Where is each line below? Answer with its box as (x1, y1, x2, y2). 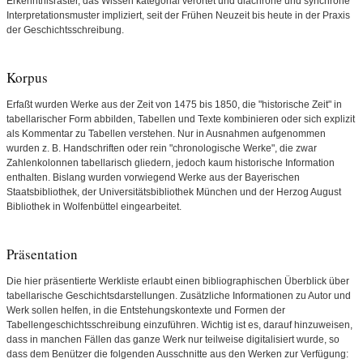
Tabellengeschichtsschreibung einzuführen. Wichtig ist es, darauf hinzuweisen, (6, 319, 352, 331)
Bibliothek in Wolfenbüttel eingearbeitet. (6, 201, 181, 212)
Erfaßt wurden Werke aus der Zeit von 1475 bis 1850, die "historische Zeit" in (6, 99, 342, 110)
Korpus (6, 68, 48, 87)
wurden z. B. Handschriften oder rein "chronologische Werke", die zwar (6, 143, 317, 154)
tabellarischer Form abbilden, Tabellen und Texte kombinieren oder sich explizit (6, 113, 355, 125)
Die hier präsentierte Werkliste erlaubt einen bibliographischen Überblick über (6, 275, 349, 287)
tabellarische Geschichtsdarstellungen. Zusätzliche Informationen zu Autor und (6, 290, 351, 301)
